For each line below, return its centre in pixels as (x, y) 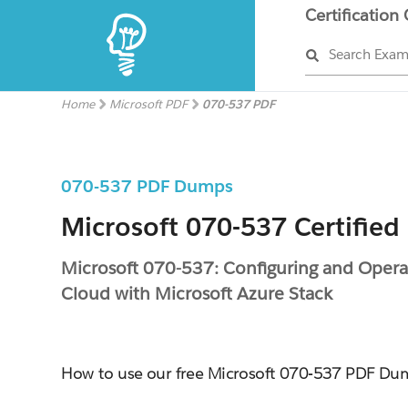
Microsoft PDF (149, 104)
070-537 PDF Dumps (148, 186)
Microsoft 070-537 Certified (231, 227)
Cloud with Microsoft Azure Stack (197, 293)
